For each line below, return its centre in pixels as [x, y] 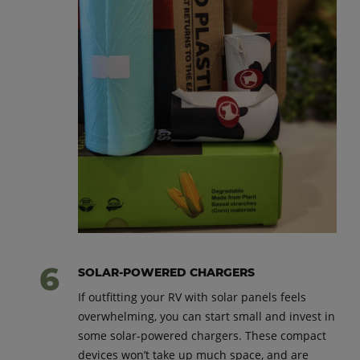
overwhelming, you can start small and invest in [207, 317]
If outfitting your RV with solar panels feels [192, 297]
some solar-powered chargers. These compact [202, 336]
